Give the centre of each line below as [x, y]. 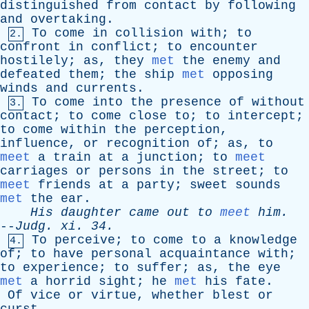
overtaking [68, 19]
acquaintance [205, 254]
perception [182, 130]
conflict [121, 47]
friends [64, 185]
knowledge [263, 240]
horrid [68, 281]
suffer [159, 268]
